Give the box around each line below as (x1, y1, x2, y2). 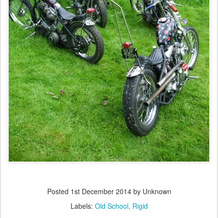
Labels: (70, 201, 95, 211)
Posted (47, 186, 71, 197)
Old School (94, 201, 128, 211)
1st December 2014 (70, 186, 131, 197)
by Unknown (131, 186, 171, 197)
